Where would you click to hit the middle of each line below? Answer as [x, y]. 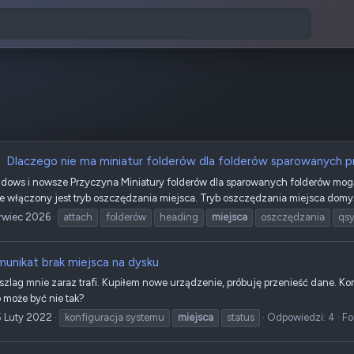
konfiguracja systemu [115, 318]
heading [179, 217]
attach [78, 217]
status [241, 318]
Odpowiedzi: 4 [301, 318]
